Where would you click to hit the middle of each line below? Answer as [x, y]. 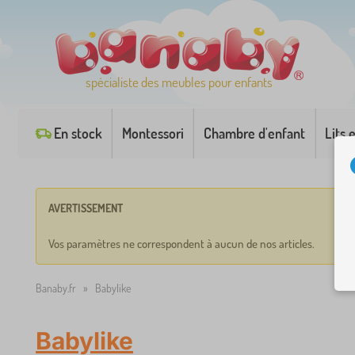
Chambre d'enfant [254, 133]
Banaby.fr [56, 288]
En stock [78, 133]
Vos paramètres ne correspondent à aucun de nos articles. [181, 244]
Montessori [153, 133]
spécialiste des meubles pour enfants [179, 82]
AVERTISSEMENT [86, 208]
